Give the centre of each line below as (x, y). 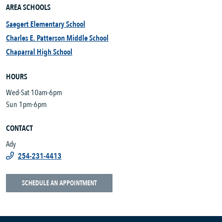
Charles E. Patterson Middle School (57, 38)
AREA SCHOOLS (28, 8)
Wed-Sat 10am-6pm (34, 93)
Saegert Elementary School (46, 25)
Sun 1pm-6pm (26, 105)
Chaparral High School (39, 52)
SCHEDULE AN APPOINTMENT (59, 183)
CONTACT (19, 129)
